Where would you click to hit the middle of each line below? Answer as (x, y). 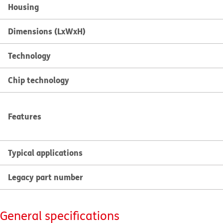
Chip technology (39, 80)
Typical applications (45, 153)
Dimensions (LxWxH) (47, 31)
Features (25, 116)
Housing (23, 7)
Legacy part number (46, 177)
